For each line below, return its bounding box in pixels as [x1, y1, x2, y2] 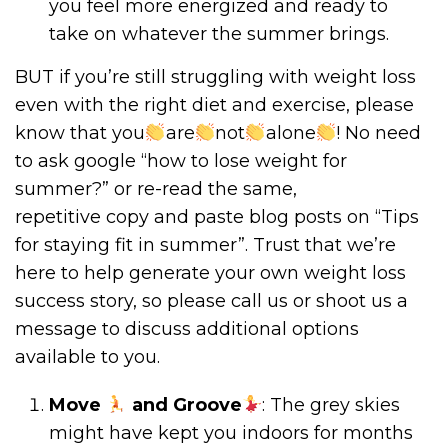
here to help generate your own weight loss [15, 262, 406, 285]
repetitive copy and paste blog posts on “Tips [15, 206, 419, 229]
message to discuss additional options [15, 318, 359, 341]
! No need [336, 122, 421, 145]
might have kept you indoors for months [49, 422, 414, 445]
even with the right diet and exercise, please [15, 94, 414, 117]
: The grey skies [262, 394, 401, 417]
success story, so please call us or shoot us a [15, 290, 408, 313]
